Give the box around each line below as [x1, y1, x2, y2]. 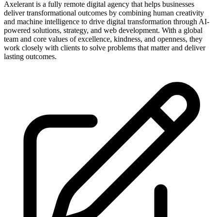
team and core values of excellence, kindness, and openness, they [4, 34, 202, 43]
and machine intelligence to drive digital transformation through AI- [4, 17, 209, 26]
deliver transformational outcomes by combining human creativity [4, 8, 204, 17]
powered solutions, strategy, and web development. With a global [4, 26, 202, 34]
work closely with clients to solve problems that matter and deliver [4, 43, 205, 52]
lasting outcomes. [4, 52, 57, 61]
